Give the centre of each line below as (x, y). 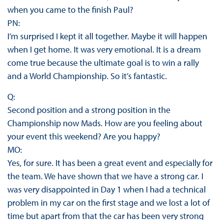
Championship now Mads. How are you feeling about (105, 123)
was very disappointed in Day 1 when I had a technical (106, 190)
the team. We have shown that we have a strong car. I (105, 176)
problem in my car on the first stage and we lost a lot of (108, 203)
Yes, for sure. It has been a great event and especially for (110, 163)
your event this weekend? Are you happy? (83, 137)
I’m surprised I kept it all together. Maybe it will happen (107, 36)
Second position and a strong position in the (89, 110)
